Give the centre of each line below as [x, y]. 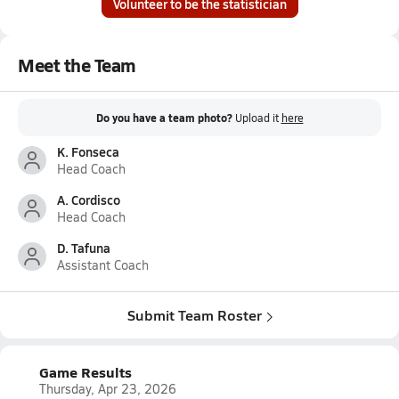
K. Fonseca [88, 151]
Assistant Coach [103, 265]
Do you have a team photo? [164, 118]
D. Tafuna [84, 248]
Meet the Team [77, 65]
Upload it [258, 118]
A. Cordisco [89, 199]
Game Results [85, 372]
